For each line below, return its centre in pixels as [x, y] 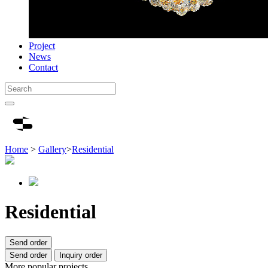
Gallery [52, 149]
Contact [43, 67]
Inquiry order [81, 255]
